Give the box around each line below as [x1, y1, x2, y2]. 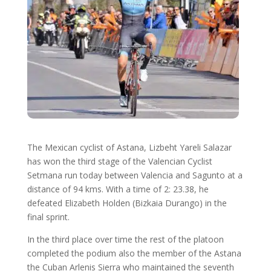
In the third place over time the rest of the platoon [27, 233, 224, 245]
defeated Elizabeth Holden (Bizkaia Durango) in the [27, 197, 227, 209]
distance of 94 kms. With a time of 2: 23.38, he [27, 183, 209, 195]
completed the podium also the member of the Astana [27, 247, 241, 259]
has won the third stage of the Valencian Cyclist [27, 155, 212, 167]
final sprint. [27, 211, 70, 223]
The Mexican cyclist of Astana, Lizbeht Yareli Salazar [27, 142, 232, 153]
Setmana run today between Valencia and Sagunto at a [27, 169, 243, 181]
